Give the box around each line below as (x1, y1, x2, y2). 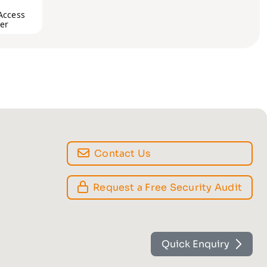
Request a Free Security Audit (93, 181, 242, 194)
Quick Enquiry (162, 238, 229, 250)
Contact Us (94, 147, 151, 160)
